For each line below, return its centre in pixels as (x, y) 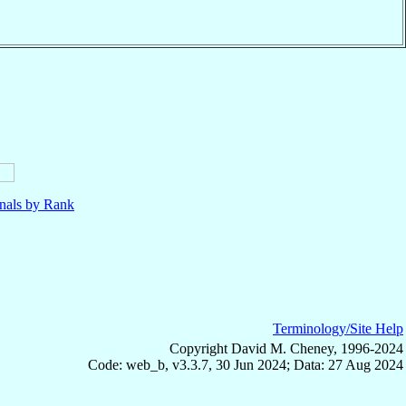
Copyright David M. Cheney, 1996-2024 (286, 348)
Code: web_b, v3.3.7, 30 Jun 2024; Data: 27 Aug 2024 (246, 364)
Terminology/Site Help (338, 328)
